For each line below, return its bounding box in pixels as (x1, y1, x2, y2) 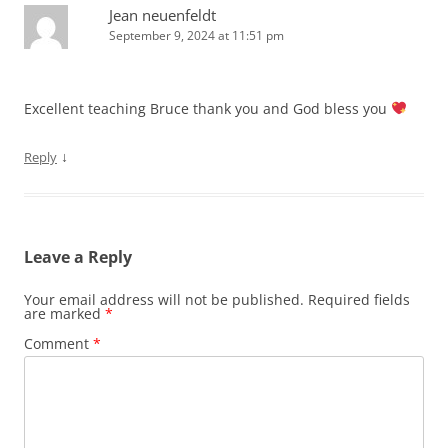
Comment (24, 334, 93, 353)
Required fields (308, 290, 410, 309)
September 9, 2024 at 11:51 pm (109, 27, 284, 44)
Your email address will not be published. (24, 290, 304, 309)
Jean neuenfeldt (109, 5, 216, 25)
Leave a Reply (24, 246, 132, 268)
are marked (24, 304, 105, 323)
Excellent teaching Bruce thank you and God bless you (24, 99, 391, 118)
